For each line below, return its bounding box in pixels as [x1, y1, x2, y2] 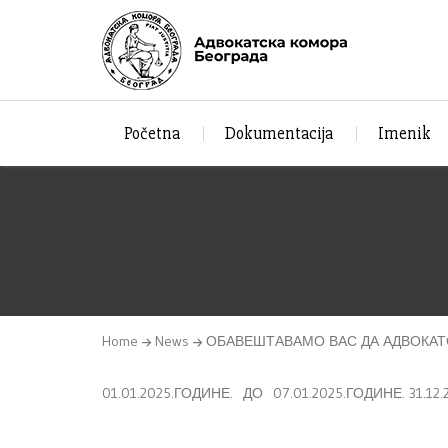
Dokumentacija [225, 122, 334, 144]
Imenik [377, 122, 431, 144]
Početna [124, 122, 181, 144]
